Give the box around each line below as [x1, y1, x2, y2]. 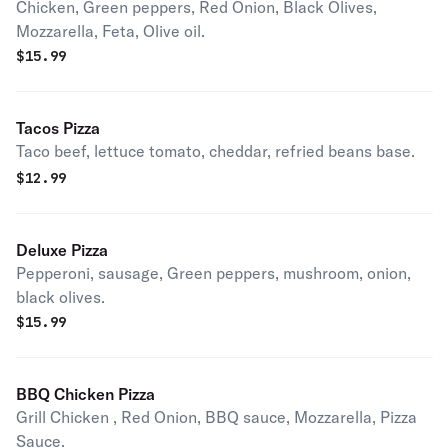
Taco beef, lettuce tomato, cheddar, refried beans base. [16, 141, 415, 161]
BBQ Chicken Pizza [16, 384, 155, 404]
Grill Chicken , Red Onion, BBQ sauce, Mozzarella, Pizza [16, 407, 417, 427]
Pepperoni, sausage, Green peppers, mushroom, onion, [16, 263, 411, 283]
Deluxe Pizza [16, 240, 108, 260]
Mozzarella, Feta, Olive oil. [16, 21, 205, 41]
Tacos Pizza [16, 118, 100, 138]
